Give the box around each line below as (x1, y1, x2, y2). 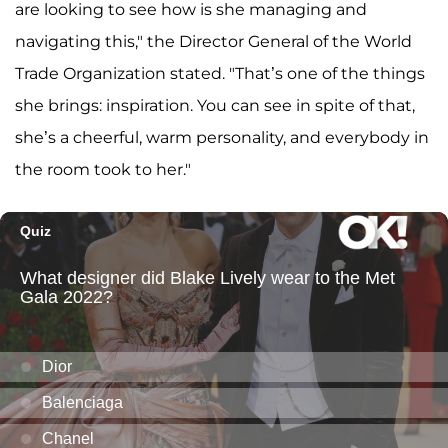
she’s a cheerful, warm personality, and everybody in (15, 128, 429, 148)
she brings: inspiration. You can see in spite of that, (15, 96, 415, 116)
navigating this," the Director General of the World (15, 32, 412, 52)
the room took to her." (15, 160, 191, 180)
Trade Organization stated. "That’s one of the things (15, 64, 425, 84)
